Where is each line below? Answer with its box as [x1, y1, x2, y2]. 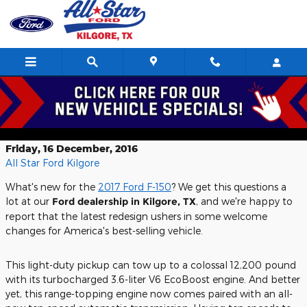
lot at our [5, 195, 52, 207]
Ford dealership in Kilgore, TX [52, 195, 196, 208]
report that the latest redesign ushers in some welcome [5, 210, 267, 222]
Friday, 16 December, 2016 [5, 143, 138, 154]
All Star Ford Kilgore [5, 157, 99, 169]
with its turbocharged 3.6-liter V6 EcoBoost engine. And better [5, 273, 300, 285]
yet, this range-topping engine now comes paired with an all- [5, 288, 293, 299]
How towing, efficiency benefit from [7, 95, 286, 112]
